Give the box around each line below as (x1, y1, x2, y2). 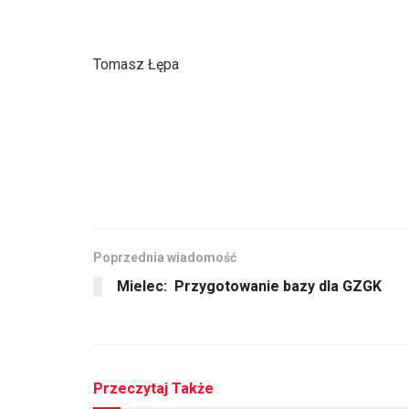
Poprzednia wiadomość (93, 249, 236, 265)
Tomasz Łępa (93, 55, 179, 73)
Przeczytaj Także (93, 379, 214, 397)
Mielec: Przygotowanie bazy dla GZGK (117, 277, 382, 295)
